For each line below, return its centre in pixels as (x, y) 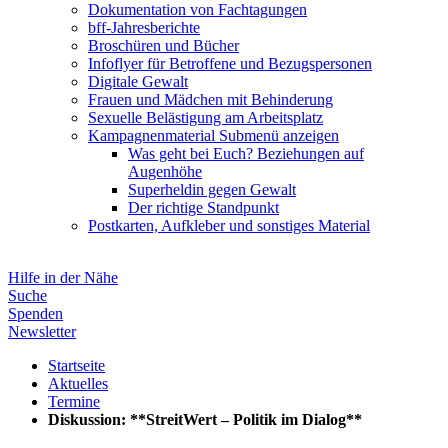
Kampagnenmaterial (151, 135)
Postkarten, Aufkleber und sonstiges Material (229, 225)
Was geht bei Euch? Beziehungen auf (246, 153)
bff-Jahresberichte (144, 27)
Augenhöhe (165, 171)
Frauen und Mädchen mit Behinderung (210, 99)
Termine (74, 401)
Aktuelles (78, 383)
